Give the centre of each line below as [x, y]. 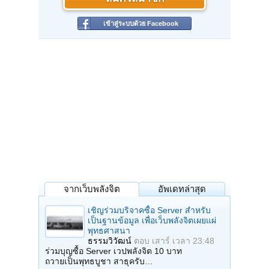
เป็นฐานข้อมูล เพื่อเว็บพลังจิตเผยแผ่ [152, 221]
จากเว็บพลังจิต [92, 189]
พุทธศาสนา [109, 231]
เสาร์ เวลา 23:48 [183, 241]
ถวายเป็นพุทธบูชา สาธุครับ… [99, 261]
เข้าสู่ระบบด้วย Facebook [141, 24]
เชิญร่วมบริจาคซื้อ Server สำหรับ [149, 210]
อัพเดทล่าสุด [182, 189]
